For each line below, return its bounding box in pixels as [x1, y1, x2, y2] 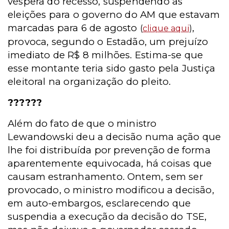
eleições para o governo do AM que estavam [8, 9, 220, 20]
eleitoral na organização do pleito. [8, 76, 171, 87]
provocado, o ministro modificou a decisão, [8, 184, 214, 196]
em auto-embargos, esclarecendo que [8, 197, 191, 209]
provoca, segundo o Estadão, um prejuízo [8, 36, 209, 48]
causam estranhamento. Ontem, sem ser [8, 171, 203, 182]
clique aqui [143, 24, 189, 33]
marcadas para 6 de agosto [8, 22, 140, 34]
